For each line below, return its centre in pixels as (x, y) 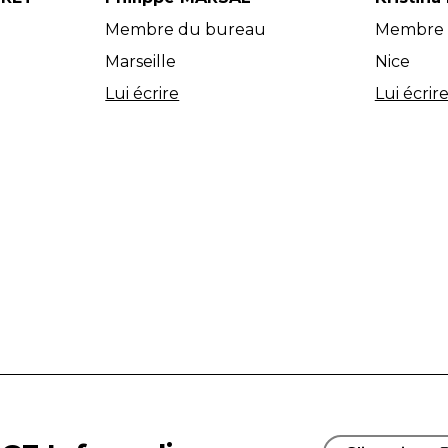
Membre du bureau (186, 29)
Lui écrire (142, 93)
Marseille (141, 61)
